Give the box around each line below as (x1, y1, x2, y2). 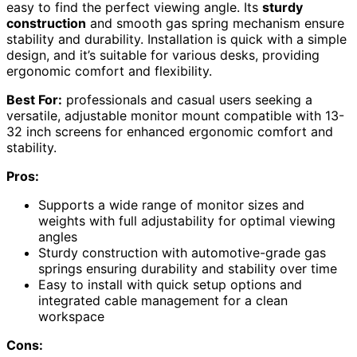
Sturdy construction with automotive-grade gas (38, 245, 326, 261)
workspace (38, 308, 104, 325)
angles (38, 229, 77, 245)
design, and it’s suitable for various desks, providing (6, 47, 320, 64)
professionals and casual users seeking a (62, 92, 312, 108)
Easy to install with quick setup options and (38, 277, 302, 293)
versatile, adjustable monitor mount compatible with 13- (6, 108, 344, 124)
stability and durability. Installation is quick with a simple (6, 31, 347, 48)
